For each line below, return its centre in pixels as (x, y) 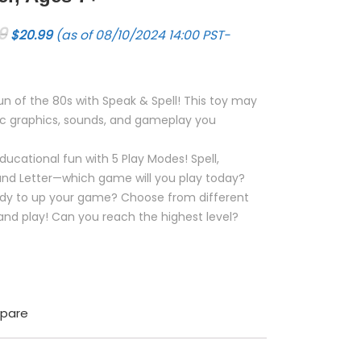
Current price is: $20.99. (125, 25)
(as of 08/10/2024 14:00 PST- (141, 35)
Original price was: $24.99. (92, 25)
